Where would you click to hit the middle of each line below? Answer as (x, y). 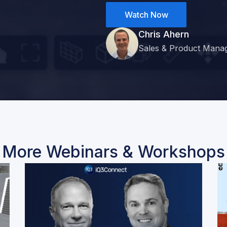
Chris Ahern (164, 34)
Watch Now (146, 15)
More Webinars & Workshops (113, 152)
